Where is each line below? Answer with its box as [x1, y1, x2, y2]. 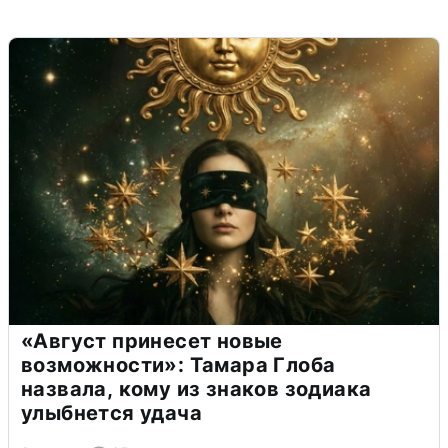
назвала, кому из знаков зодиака [21, 376, 372, 401]
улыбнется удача [21, 400, 202, 425]
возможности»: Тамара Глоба [21, 352, 336, 377]
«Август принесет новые [21, 328, 283, 353]
